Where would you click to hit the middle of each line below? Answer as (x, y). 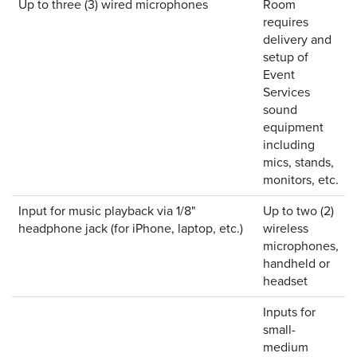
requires (286, 22)
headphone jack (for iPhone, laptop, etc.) (131, 229)
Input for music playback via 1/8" (107, 211)
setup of (286, 57)
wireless (286, 229)
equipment (293, 127)
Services (286, 92)
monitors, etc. (301, 180)
